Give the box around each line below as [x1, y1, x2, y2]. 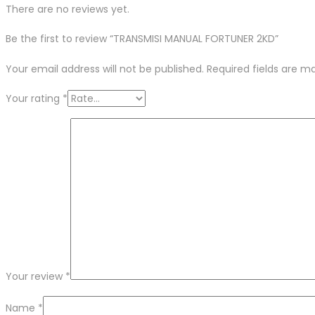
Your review [6, 269, 65, 283]
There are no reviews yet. [6, 1, 129, 16]
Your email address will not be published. [6, 61, 204, 76]
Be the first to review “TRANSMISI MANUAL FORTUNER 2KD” [6, 31, 278, 46]
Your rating [6, 91, 63, 105]
